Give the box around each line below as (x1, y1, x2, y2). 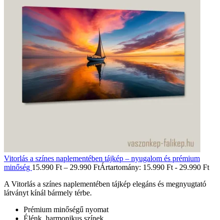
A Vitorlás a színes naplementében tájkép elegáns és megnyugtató (4, 179, 206, 188)
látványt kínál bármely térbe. (4, 188, 92, 197)
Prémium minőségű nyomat (24, 205, 109, 214)
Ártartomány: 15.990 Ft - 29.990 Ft (100, 163, 209, 171)
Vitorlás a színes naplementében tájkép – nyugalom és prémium (4, 154, 200, 163)
